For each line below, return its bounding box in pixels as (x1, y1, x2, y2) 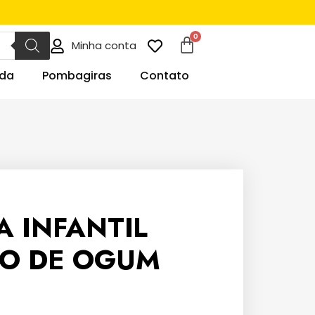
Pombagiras (42, 67, 112, 84)
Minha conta (72, 38, 137, 53)
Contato (140, 67, 189, 84)
